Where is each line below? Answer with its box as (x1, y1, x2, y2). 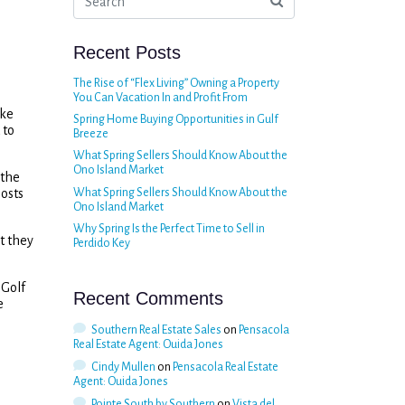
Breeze (73, 127, 108, 140)
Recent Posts (73, 42, 181, 62)
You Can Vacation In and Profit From (73, 90, 248, 104)
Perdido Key (73, 237, 130, 250)
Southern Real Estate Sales (90, 323, 221, 336)
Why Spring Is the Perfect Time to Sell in (73, 222, 265, 236)
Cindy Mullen (90, 360, 155, 373)
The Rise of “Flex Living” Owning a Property (73, 76, 279, 89)
